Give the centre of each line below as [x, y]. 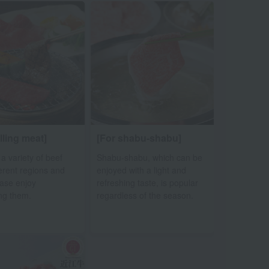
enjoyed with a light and [141, 170]
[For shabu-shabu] [139, 138]
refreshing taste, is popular [147, 182]
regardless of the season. [145, 195]
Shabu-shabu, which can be [149, 157]
